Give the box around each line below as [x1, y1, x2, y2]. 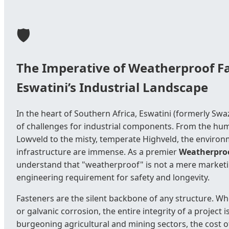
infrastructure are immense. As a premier [16, 146, 179, 158]
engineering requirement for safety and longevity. [16, 172, 210, 184]
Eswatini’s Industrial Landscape [16, 79, 208, 96]
